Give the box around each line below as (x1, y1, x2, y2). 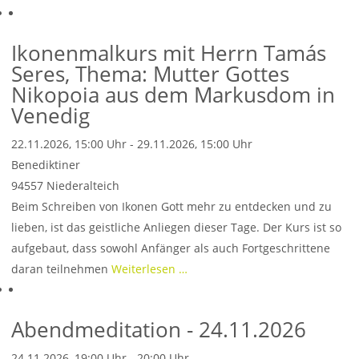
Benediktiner (11, 157, 80, 172)
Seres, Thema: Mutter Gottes (11, 59, 289, 88)
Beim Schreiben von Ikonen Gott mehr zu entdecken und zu (11, 199, 332, 214)
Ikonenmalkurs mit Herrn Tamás (11, 38, 326, 67)
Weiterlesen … (111, 261, 188, 276)
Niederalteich (46, 178, 119, 193)
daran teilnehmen (11, 261, 111, 276)
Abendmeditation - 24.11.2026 (11, 315, 306, 344)
